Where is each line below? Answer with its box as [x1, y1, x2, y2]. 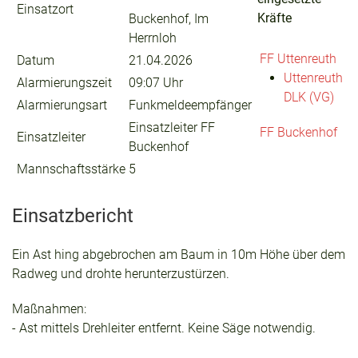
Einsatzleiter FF [129, 120, 215, 135]
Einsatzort [17, 2, 74, 17]
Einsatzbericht [12, 205, 133, 227]
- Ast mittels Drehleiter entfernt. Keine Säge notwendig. [12, 320, 316, 336]
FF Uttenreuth [260, 51, 336, 66]
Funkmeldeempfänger [129, 97, 252, 113]
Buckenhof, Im [129, 11, 209, 26]
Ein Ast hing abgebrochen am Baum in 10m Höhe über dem [12, 247, 345, 262]
